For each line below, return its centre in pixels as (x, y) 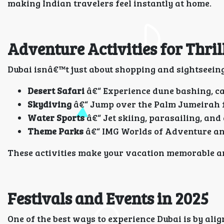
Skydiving (49, 104)
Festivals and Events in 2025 (108, 198)
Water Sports (56, 117)
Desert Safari (56, 90)
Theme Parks (55, 131)
